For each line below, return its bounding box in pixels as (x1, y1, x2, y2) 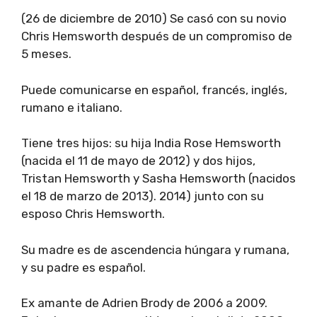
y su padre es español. (21, 260, 146, 275)
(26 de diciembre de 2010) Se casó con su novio (21, 11, 287, 25)
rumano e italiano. (21, 100, 122, 115)
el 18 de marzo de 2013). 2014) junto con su (21, 189, 264, 203)
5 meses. (21, 47, 71, 61)
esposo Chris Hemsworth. (21, 207, 165, 221)
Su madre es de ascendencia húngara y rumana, (21, 242, 289, 257)
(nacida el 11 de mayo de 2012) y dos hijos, (21, 154, 255, 168)
